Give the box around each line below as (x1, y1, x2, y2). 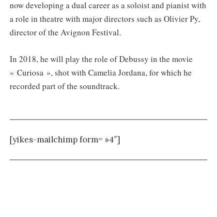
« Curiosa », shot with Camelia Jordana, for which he (10, 66, 192, 78)
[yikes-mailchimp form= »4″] (10, 134, 120, 145)
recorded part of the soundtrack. (10, 80, 120, 92)
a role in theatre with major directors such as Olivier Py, (10, 13, 200, 24)
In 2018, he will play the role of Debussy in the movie (10, 53, 193, 64)
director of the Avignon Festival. (10, 26, 121, 38)
